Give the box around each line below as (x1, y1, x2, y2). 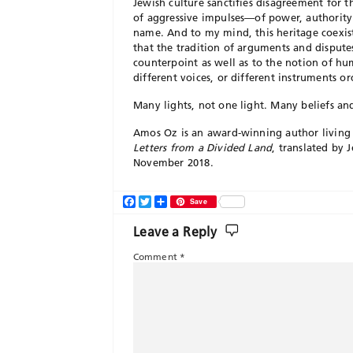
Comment (133, 251, 180, 262)
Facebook (136, 195, 188, 209)
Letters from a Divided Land (133, 141, 273, 154)
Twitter (151, 195, 188, 209)
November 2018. (133, 156, 214, 169)
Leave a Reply (133, 224, 221, 240)
